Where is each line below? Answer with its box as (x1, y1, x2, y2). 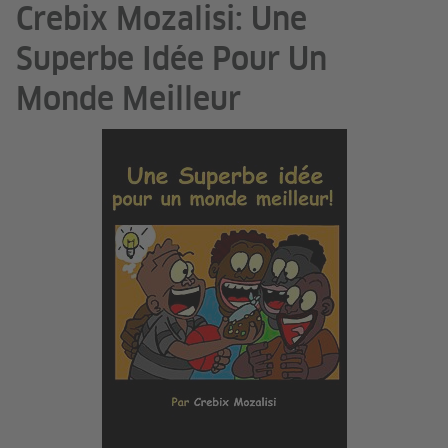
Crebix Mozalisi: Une (16, 5, 307, 38)
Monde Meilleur (16, 85, 241, 118)
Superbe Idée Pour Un (16, 45, 327, 78)
